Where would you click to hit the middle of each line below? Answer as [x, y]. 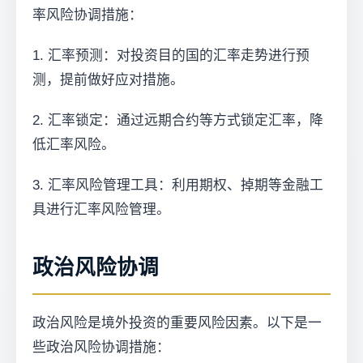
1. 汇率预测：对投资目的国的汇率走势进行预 [171, 56]
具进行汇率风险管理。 [101, 209]
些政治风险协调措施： [101, 347]
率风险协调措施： [88, 15]
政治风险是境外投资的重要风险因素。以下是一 [177, 323]
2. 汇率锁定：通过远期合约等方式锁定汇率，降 [178, 120]
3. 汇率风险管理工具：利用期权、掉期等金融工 [178, 185]
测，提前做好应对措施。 [108, 80]
